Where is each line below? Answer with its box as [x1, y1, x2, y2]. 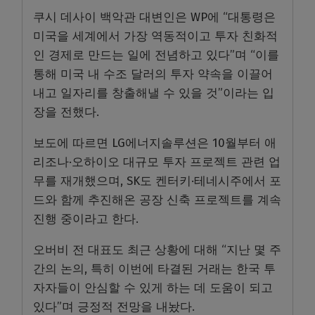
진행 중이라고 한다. [33, 211, 139, 226]
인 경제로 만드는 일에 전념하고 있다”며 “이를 [33, 47, 279, 63]
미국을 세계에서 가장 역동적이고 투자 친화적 [33, 28, 278, 44]
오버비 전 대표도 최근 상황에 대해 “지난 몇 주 [33, 242, 281, 257]
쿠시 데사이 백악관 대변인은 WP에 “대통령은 [33, 9, 276, 25]
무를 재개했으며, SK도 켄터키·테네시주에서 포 [33, 173, 281, 188]
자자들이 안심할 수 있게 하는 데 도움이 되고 [33, 280, 273, 295]
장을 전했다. [33, 104, 99, 120]
